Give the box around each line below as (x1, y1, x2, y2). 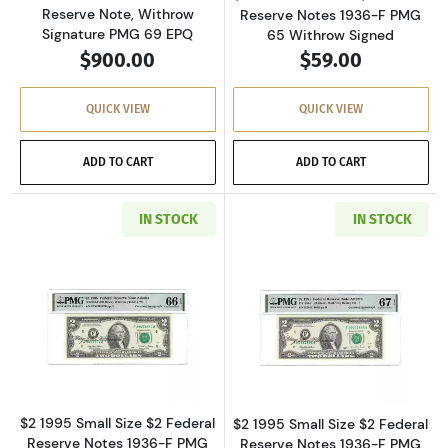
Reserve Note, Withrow (41, 5, 194, 24)
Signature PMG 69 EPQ (42, 25, 194, 44)
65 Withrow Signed (267, 26, 395, 45)
